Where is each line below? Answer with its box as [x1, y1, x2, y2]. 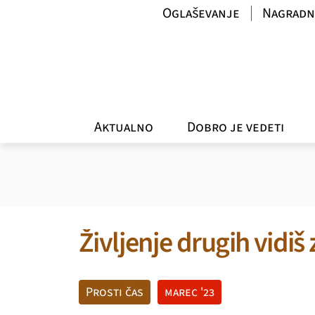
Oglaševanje [162, 4, 240, 23]
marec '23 [165, 283, 214, 301]
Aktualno [94, 117, 153, 137]
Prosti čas [86, 283, 143, 301]
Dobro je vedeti [187, 117, 285, 137]
